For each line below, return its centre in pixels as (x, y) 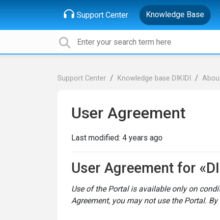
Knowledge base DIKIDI (154, 78)
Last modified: (97, 138)
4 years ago (142, 138)
